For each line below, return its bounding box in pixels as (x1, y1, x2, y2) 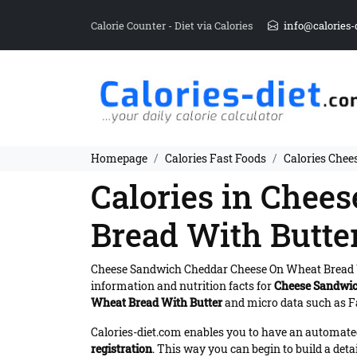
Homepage (91, 150, 147, 166)
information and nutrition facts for (91, 277, 274, 293)
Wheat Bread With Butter (91, 294, 222, 310)
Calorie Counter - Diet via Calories (91, 18, 255, 32)
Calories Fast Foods (165, 150, 266, 166)
